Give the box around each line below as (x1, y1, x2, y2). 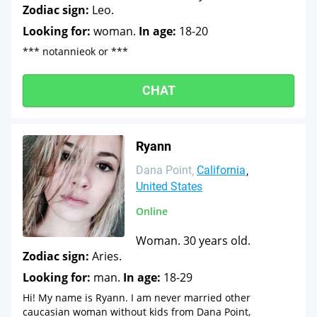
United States (136, 180, 202, 193)
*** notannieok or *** (23, 45, 128, 58)
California (197, 163, 246, 177)
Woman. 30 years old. (136, 233, 250, 248)
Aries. (89, 248, 122, 264)
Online (136, 204, 168, 218)
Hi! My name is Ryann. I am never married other (23, 291, 250, 304)
